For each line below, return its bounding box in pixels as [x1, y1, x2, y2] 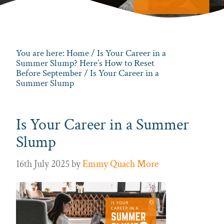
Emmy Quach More [82, 157, 158, 170]
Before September [16, 67, 82, 80]
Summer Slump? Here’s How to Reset [16, 57, 154, 70]
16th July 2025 [16, 157, 69, 170]
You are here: [16, 47, 66, 60]
